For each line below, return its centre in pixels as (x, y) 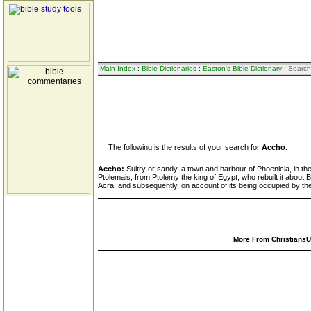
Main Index (118, 68)
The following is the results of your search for (180, 147)
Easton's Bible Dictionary (242, 68)
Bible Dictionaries (169, 68)
